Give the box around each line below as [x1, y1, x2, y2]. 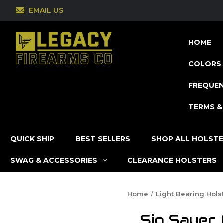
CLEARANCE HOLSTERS [127, 155, 217, 165]
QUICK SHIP [10, 134, 54, 143]
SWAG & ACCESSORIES [10, 155, 97, 165]
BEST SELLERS [75, 134, 130, 143]
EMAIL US [28, 5, 63, 15]
